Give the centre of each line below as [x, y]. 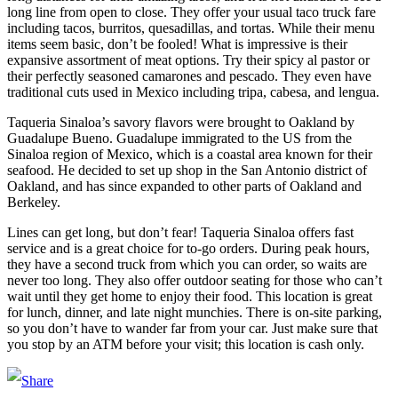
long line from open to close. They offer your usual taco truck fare [191, 12]
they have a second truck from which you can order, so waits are [187, 264]
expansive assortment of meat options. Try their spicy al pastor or [188, 60]
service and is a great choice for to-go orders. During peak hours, [188, 248]
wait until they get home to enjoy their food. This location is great [190, 296]
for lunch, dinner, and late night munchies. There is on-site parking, [195, 312]
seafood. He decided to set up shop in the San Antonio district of [187, 170]
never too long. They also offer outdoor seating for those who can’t [195, 280]
